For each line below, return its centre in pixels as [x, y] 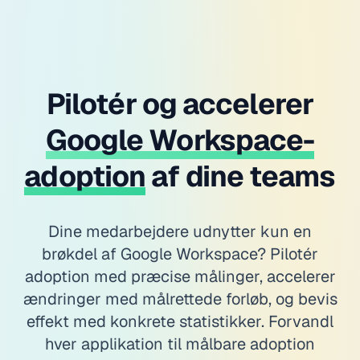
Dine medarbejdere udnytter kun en [180, 231]
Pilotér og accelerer [180, 104]
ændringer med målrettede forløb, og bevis [180, 299]
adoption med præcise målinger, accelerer [180, 276]
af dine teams [243, 176]
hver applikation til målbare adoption [180, 344]
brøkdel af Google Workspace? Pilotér [180, 254]
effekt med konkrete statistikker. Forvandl [180, 321]
